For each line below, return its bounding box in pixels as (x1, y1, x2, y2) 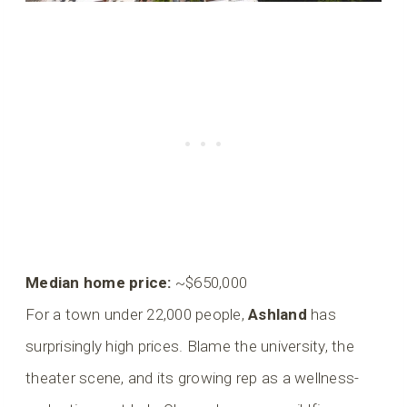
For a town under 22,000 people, (25, 304, 249, 323)
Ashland (248, 304, 307, 323)
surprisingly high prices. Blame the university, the (25, 336, 355, 355)
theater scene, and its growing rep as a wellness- (25, 368, 360, 387)
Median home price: (25, 273, 172, 292)
